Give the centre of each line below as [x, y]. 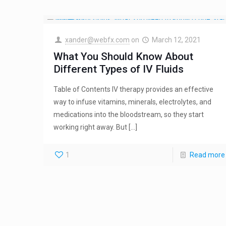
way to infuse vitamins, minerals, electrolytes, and [133, 102]
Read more [207, 155]
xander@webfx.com [97, 40]
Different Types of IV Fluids [119, 69]
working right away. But [91, 127]
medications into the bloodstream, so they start [129, 115]
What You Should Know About [124, 57]
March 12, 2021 [177, 40]
